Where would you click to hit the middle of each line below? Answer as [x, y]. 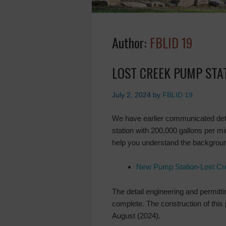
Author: [131, 43]
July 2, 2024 [131, 95]
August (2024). [136, 216]
